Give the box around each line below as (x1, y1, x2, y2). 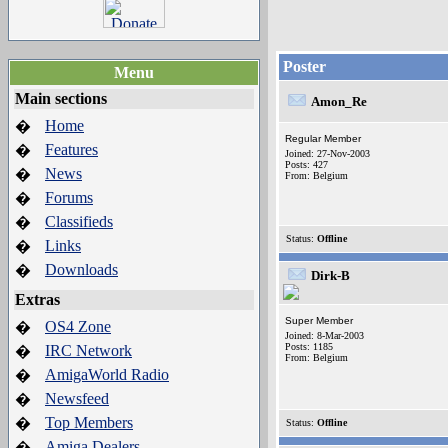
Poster (283, 58, 326, 75)
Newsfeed (45, 390, 109, 407)
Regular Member (285, 133, 361, 144)
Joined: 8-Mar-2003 (285, 330, 364, 341)
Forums (45, 189, 93, 206)
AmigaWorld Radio (45, 366, 169, 383)
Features (45, 141, 98, 158)
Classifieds (45, 213, 113, 230)
